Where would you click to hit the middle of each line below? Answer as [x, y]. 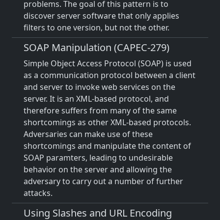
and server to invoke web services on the [99, 87]
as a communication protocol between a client [110, 75]
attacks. [38, 193]
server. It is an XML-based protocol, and [96, 99]
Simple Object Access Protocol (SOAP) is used [108, 63]
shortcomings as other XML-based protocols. [107, 122]
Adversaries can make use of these [88, 134]
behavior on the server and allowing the [98, 169]
